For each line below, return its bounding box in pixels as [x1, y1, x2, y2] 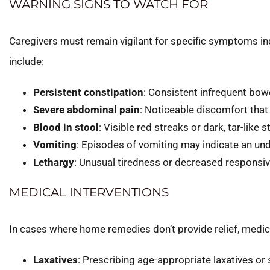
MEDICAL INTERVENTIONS [9, 184, 169, 199]
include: [9, 55, 44, 67]
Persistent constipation [33, 86, 143, 98]
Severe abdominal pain [33, 103, 140, 116]
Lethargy [33, 155, 74, 168]
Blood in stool [33, 121, 99, 133]
